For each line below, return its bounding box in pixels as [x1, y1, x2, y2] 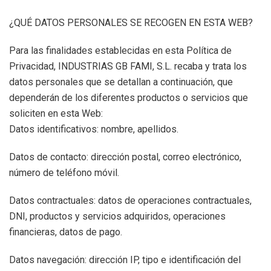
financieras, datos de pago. [9, 226, 122, 238]
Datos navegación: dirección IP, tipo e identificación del [9, 254, 241, 266]
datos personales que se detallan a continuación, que [9, 76, 233, 88]
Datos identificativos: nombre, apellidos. [9, 123, 178, 135]
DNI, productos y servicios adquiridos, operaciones [9, 211, 226, 222]
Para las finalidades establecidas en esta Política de [9, 45, 232, 56]
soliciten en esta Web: [9, 108, 103, 119]
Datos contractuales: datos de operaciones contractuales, [9, 195, 252, 206]
